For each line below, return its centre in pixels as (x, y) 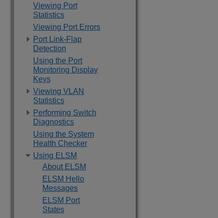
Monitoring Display (65, 70)
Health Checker (60, 143)
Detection (50, 48)
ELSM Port (61, 200)
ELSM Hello (63, 179)
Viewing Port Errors (67, 27)
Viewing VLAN (59, 91)
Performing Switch (65, 113)
